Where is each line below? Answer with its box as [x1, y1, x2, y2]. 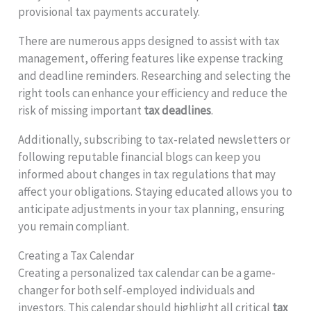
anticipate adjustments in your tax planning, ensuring [18, 201, 285, 217]
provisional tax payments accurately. [18, 3, 201, 19]
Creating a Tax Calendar [18, 247, 135, 263]
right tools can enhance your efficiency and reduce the [18, 85, 288, 101]
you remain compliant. [18, 218, 130, 234]
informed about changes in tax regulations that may [18, 166, 276, 182]
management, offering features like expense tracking [18, 50, 284, 66]
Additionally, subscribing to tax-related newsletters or [18, 131, 291, 147]
